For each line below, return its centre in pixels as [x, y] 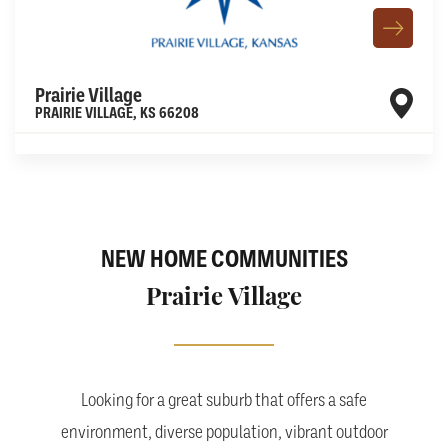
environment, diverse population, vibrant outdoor [224, 432]
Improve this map [397, 124]
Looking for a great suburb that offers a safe [224, 400]
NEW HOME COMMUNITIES [224, 259]
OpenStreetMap [309, 124]
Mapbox [237, 124]
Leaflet [181, 124]
